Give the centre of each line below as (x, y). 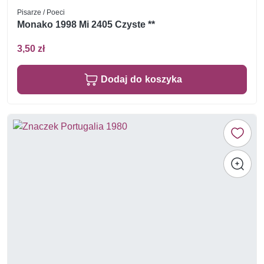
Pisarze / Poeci (41, 12)
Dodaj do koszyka (141, 80)
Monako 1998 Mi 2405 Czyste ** (86, 24)
